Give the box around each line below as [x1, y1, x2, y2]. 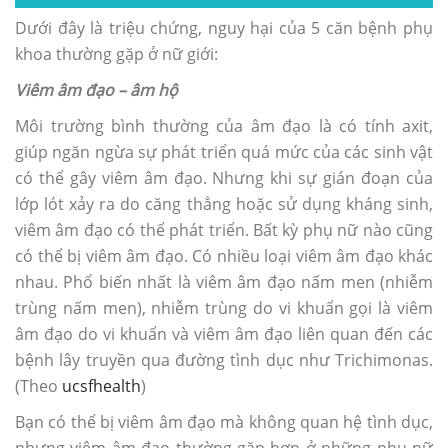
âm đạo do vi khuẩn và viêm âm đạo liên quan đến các [15, 322, 433, 345]
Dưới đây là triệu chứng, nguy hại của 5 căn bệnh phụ [15, 16, 433, 39]
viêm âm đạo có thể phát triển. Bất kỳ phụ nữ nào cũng [15, 218, 433, 241]
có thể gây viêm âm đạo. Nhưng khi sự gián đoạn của [15, 166, 433, 189]
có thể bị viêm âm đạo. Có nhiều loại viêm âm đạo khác [15, 244, 433, 267]
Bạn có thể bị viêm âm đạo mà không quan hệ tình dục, [15, 410, 433, 433]
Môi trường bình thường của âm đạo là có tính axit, [15, 114, 433, 137]
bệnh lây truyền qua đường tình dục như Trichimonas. [15, 348, 433, 371]
